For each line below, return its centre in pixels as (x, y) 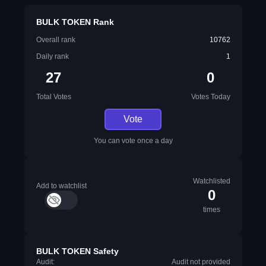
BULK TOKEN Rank (75, 22)
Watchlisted (211, 181)
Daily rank (52, 56)
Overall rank (56, 40)
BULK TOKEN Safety (77, 251)
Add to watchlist (61, 186)
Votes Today (210, 97)
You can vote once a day (133, 141)
